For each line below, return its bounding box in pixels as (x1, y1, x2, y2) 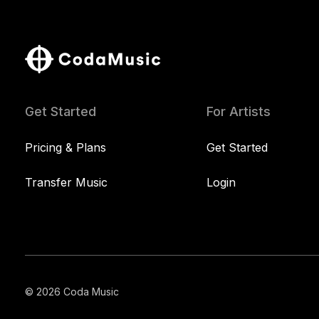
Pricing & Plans (25, 140, 106, 155)
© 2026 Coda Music (25, 286, 119, 298)
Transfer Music (25, 175, 108, 190)
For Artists (206, 104, 271, 120)
